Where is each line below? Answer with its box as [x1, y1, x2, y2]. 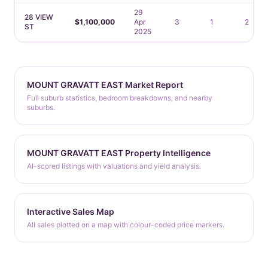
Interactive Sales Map [27, 206, 114, 217]
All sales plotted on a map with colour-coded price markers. [27, 220, 224, 229]
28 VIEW [25, 13, 53, 22]
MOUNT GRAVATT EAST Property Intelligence [27, 148, 211, 158]
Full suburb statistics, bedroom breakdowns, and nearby [27, 93, 212, 102]
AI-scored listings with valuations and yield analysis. [27, 162, 201, 170]
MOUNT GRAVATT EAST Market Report [27, 80, 183, 90]
